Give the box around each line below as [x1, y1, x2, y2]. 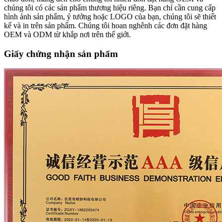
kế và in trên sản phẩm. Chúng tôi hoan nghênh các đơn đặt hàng [4, 21, 207, 30]
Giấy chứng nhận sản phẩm [4, 48, 118, 59]
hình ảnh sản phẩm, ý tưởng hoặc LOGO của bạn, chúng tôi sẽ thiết [4, 12, 216, 21]
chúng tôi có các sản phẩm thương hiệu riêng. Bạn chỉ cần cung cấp [4, 3, 216, 12]
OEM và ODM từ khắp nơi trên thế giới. [4, 30, 131, 39]
